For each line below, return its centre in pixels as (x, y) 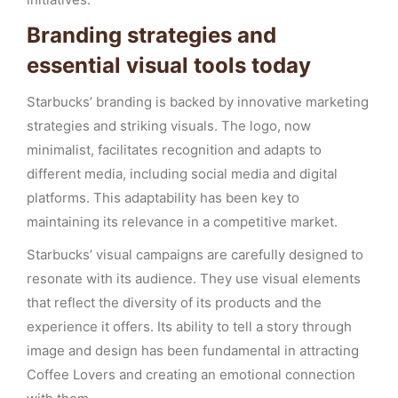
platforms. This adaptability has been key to (163, 198)
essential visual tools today (169, 65)
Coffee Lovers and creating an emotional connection (191, 374)
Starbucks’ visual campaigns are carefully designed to (195, 255)
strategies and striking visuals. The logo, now (169, 126)
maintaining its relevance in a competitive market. (182, 222)
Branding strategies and (151, 35)
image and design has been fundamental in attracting (193, 350)
